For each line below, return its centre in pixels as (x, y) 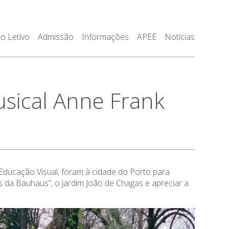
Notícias (179, 37)
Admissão (55, 37)
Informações (105, 37)
